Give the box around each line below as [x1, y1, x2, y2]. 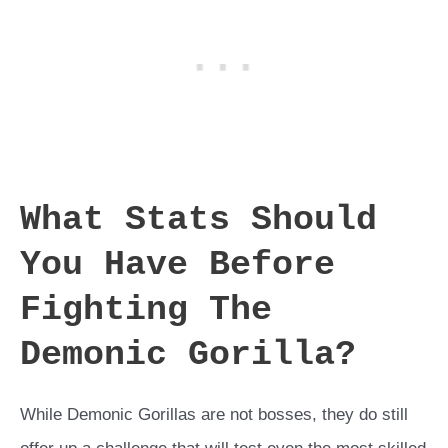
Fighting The [20, 290, 272, 331]
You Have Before [20, 245, 335, 286]
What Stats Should [20, 200, 377, 241]
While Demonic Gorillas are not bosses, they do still [20, 405, 408, 425]
